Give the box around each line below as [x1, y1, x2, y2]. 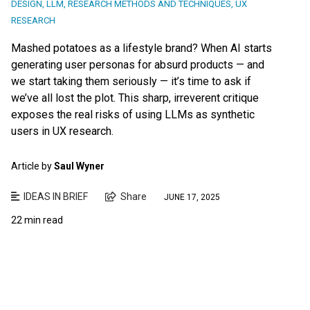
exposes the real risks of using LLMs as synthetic [11, 107, 255, 121]
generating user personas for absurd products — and [11, 57, 264, 71]
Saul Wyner [54, 160, 104, 172]
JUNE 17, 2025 [164, 192, 220, 203]
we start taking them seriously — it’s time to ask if [11, 74, 251, 88]
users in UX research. [11, 124, 113, 138]
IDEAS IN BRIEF [24, 190, 88, 202]
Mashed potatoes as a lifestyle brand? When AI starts [11, 41, 272, 55]
